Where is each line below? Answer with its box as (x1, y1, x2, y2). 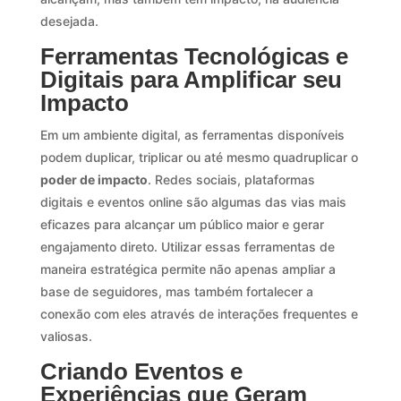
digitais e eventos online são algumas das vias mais (39, 193, 346, 209)
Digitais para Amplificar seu (39, 65, 342, 93)
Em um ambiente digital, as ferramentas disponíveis (39, 126, 345, 142)
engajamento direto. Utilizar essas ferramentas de (39, 238, 335, 254)
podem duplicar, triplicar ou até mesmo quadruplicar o (39, 149, 358, 165)
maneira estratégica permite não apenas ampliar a (39, 260, 336, 277)
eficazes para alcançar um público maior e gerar (39, 216, 324, 232)
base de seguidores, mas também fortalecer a (39, 283, 313, 299)
